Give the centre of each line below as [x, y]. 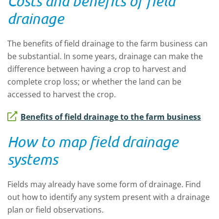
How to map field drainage [93, 142]
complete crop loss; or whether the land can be [94, 82]
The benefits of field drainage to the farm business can [108, 44]
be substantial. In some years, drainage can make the [105, 56]
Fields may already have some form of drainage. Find [104, 184]
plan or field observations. [55, 210]
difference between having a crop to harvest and [97, 69]
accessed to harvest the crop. [62, 94]
